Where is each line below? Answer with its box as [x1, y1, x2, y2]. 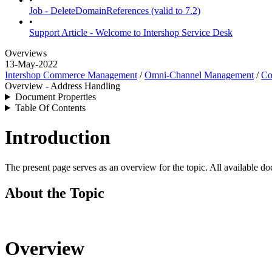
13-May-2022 [5, 59, 58, 69]
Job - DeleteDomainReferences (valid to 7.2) [29, 5, 200, 16]
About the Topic [5, 185, 104, 201]
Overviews [5, 48, 47, 58]
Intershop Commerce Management [5, 70, 137, 80]
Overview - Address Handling [5, 81, 120, 91]
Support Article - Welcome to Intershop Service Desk [29, 27, 233, 38]
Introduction [5, 126, 110, 149]
